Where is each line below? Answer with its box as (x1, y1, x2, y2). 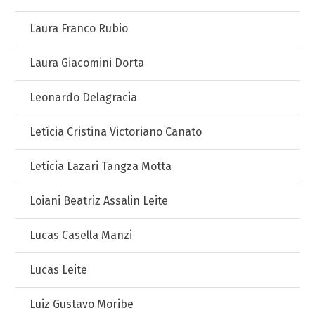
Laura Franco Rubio (30, 22, 129, 35)
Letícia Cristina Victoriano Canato (30, 125, 202, 139)
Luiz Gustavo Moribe (30, 297, 134, 311)
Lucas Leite (30, 263, 88, 276)
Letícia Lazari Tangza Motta (30, 160, 172, 173)
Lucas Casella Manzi (30, 229, 133, 242)
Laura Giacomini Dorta (30, 56, 145, 70)
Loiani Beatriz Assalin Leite (30, 194, 169, 207)
